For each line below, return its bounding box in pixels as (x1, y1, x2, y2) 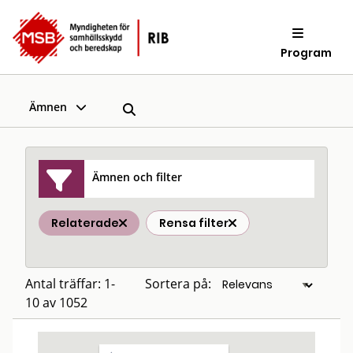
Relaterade (51, 215, 119, 231)
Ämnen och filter (92, 169, 183, 184)
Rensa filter (159, 215, 229, 231)
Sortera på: (145, 275, 211, 292)
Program (281, 44, 333, 61)
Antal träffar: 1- (25, 275, 115, 292)
